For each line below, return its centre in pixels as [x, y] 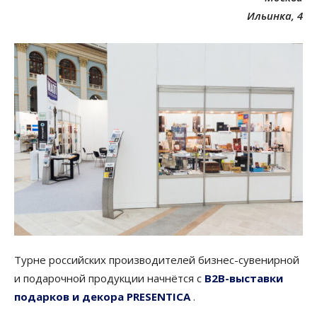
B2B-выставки [242, 278]
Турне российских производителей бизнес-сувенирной [157, 259]
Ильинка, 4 [275, 16]
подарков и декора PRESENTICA [102, 296]
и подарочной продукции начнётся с [108, 278]
